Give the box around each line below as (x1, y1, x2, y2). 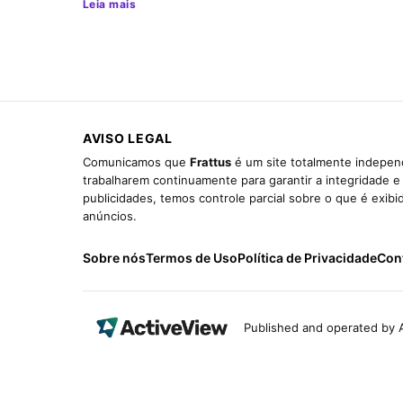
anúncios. (83, 208, 137, 223)
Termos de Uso (146, 249, 237, 265)
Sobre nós (83, 249, 146, 265)
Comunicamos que (83, 154, 190, 169)
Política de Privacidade (237, 249, 377, 265)
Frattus (190, 154, 231, 169)
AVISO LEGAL (83, 130, 173, 146)
